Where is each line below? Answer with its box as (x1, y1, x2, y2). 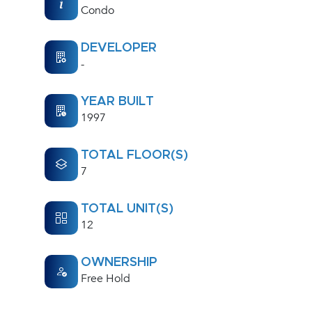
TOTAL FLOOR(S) (81, 149, 188, 162)
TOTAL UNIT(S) (81, 203, 173, 215)
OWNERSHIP (81, 256, 157, 269)
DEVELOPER (81, 42, 157, 54)
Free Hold (81, 271, 130, 286)
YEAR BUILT (81, 95, 154, 108)
